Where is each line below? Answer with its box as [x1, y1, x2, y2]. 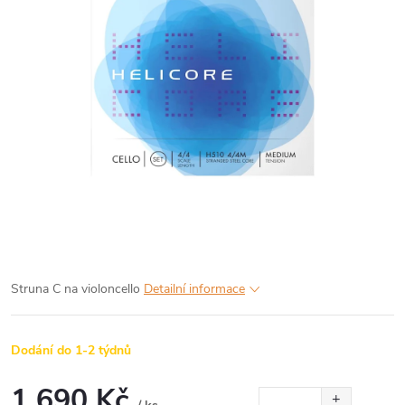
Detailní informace [144, 279, 245, 297]
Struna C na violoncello [11, 279, 144, 297]
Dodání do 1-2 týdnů [11, 341, 131, 359]
